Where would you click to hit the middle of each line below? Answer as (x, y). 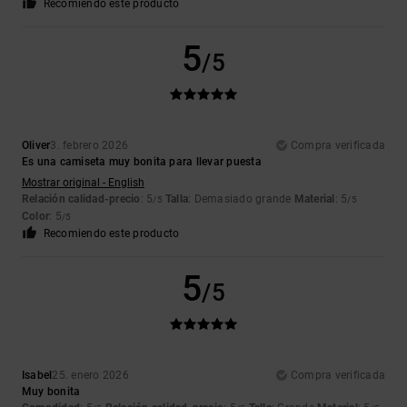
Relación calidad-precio (81, 199)
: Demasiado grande (241, 199)
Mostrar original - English (83, 183)
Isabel (37, 376)
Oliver (36, 146)
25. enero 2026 (90, 376)
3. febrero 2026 (89, 146)
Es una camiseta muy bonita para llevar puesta (142, 162)
